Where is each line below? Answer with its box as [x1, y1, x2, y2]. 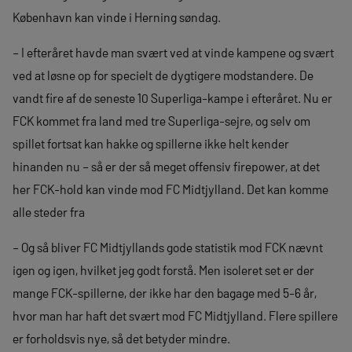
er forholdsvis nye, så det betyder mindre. [13, 330, 230, 346]
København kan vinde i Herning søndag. [13, 9, 221, 24]
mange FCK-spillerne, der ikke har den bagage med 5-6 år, [13, 284, 317, 300]
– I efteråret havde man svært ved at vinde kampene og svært [13, 44, 334, 60]
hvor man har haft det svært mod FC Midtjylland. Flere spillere [13, 307, 338, 323]
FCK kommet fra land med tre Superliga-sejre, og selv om [13, 112, 310, 128]
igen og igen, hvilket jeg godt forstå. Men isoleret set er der [13, 262, 314, 277]
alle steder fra [13, 203, 85, 219]
